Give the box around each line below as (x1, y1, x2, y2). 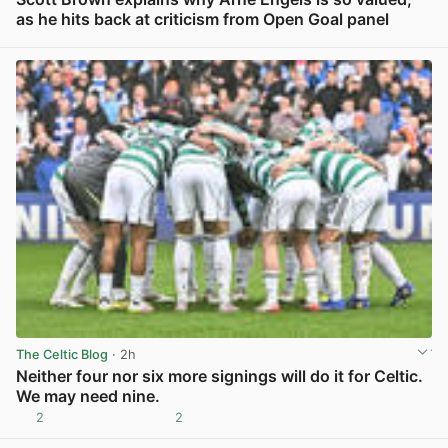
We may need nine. (16, 385, 160, 406)
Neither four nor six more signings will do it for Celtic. (16, 365, 423, 386)
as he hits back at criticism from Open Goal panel (16, 8, 389, 29)
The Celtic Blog (16, 347, 108, 363)
